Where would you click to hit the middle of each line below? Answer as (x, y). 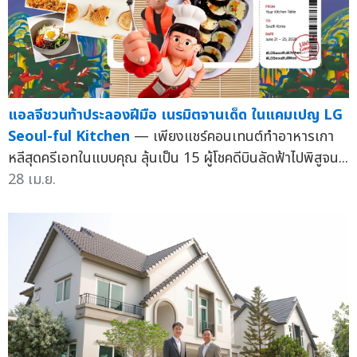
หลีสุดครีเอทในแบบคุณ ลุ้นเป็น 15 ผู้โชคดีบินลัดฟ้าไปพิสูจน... (178, 158)
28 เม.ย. (32, 179)
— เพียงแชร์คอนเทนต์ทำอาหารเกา (234, 136)
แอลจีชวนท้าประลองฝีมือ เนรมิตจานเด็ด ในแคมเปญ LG (175, 115)
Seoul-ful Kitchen (69, 136)
